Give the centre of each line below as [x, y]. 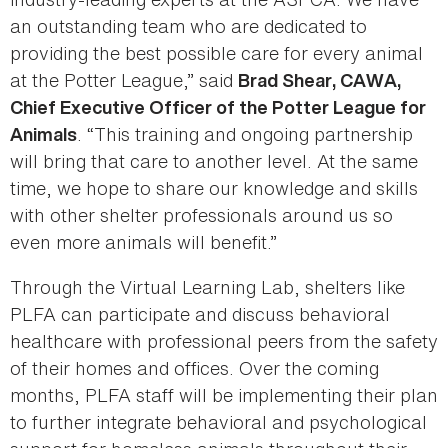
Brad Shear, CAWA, [319, 81]
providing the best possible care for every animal [216, 53]
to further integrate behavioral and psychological [218, 422]
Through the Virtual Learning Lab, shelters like [207, 287]
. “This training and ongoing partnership [245, 134]
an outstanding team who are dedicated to [188, 26]
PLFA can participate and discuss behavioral [200, 314]
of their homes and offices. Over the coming [194, 368]
